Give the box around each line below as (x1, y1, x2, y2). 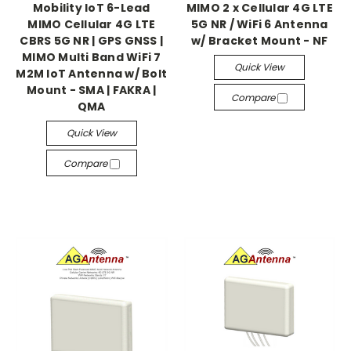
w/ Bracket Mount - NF (191, 33, 328, 49)
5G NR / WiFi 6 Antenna (191, 16, 328, 33)
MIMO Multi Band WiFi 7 (22, 49, 161, 66)
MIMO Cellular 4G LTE (27, 16, 156, 33)
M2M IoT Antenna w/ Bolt (16, 66, 168, 82)
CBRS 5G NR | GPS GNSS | (20, 33, 164, 49)
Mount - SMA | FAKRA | (27, 82, 157, 99)
